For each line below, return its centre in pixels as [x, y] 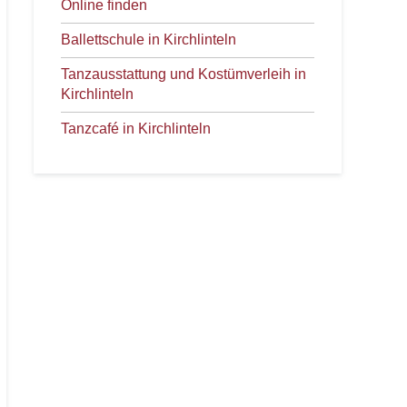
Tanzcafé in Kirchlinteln [136, 129]
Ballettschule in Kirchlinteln [149, 40]
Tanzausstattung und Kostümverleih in [184, 74]
